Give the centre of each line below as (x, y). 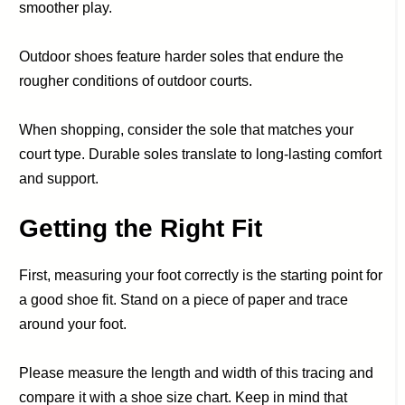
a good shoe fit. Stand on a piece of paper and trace (184, 299)
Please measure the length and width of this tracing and (197, 372)
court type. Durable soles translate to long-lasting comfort (201, 154)
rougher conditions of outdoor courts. (136, 80)
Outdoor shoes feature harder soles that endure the (182, 56)
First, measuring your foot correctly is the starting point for (201, 275)
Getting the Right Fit (141, 228)
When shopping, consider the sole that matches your (187, 129)
